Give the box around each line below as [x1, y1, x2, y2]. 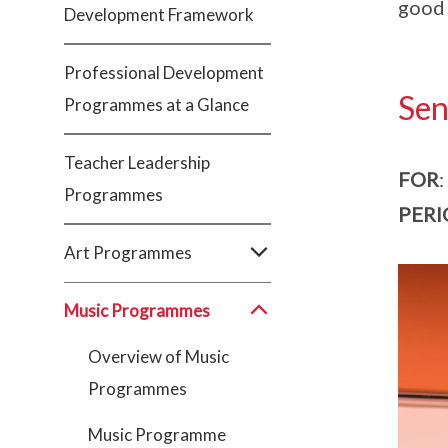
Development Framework [64, 4, 254, 25]
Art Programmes [64, 242, 192, 263]
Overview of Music [88, 346, 229, 367]
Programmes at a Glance [64, 94, 249, 115]
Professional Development [64, 62, 264, 83]
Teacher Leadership [64, 152, 210, 173]
